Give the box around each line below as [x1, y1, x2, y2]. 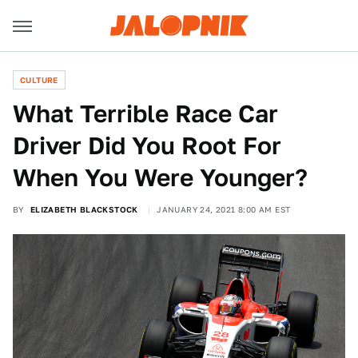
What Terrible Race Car [13, 99, 278, 128]
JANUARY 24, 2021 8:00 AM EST [157, 205, 291, 214]
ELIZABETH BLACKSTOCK [30, 205, 138, 214]
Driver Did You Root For [13, 131, 281, 160]
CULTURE [20, 75, 58, 85]
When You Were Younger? [13, 163, 308, 192]
